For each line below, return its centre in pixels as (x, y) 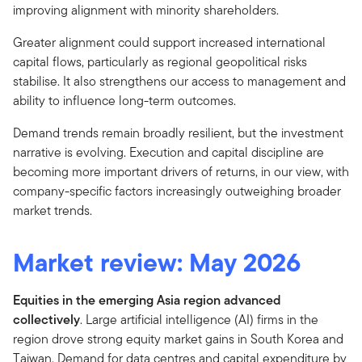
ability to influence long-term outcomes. (124, 101)
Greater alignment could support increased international (169, 42)
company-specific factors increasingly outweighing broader (177, 191)
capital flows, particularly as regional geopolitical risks (160, 62)
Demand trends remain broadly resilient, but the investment (178, 133)
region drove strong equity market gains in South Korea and (178, 339)
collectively (46, 320)
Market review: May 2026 (157, 262)
